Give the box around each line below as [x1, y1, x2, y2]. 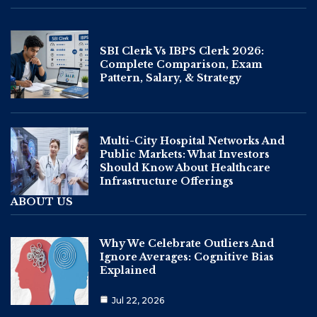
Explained [100, 264, 156, 277]
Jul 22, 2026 [112, 295, 164, 306]
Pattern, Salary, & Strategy [100, 71, 241, 84]
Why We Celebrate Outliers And [100, 237, 274, 250]
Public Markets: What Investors [100, 148, 270, 161]
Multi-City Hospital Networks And [100, 134, 284, 148]
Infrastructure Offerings [100, 175, 234, 188]
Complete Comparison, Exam [100, 57, 263, 71]
